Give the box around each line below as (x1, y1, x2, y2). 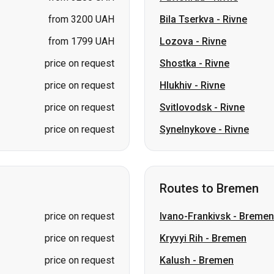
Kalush (160, 190, 190, 202)
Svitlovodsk (160, 37, 212, 49)
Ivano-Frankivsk (160, 146, 231, 158)
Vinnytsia (160, 256, 201, 268)
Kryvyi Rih (160, 168, 203, 180)
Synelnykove (160, 59, 216, 71)
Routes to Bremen (160, 117, 259, 131)
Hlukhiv (160, 15, 192, 27)
